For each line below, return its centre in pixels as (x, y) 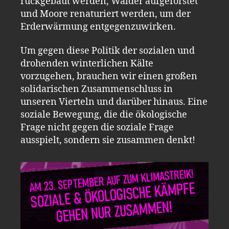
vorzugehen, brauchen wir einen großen (109, 76)
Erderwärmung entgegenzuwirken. (98, 27)
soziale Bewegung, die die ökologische (104, 115)
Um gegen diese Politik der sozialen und (108, 51)
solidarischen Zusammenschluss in (97, 89)
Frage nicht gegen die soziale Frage (97, 128)
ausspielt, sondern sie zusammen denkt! (108, 140)
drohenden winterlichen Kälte (87, 64)
